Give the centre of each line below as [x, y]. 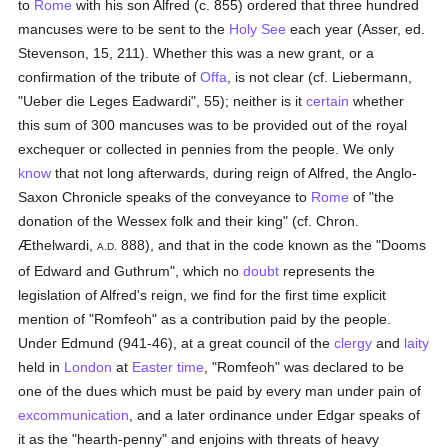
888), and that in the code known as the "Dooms [272, 245]
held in [41, 367]
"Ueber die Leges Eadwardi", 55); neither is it [162, 101]
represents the [327, 271]
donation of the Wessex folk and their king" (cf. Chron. [189, 221]
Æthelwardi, [58, 245]
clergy [353, 343]
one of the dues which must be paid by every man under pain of [220, 391]
